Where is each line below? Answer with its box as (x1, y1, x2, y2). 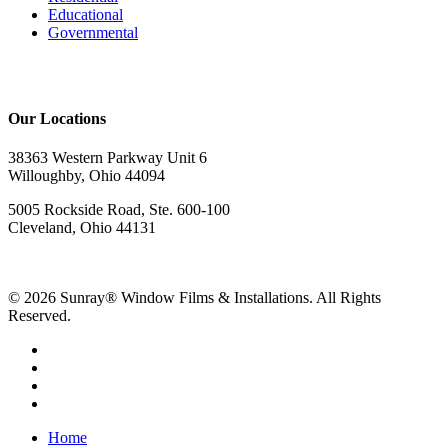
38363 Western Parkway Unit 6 (8, 148, 207, 166)
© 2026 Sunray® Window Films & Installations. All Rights (8, 288, 381, 306)
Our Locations (8, 109, 106, 127)
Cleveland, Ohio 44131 (8, 218, 156, 236)
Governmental (48, 23, 138, 41)
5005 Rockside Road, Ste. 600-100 (8, 200, 230, 218)
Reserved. (8, 306, 71, 324)
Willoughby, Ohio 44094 (8, 166, 165, 184)
